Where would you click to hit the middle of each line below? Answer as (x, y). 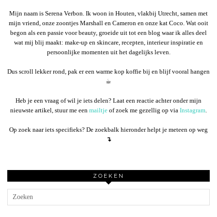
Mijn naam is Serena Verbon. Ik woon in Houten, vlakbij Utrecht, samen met (108, 13)
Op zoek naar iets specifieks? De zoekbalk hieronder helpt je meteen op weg (108, 129)
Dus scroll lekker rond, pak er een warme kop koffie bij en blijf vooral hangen (108, 71)
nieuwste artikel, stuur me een (50, 110)
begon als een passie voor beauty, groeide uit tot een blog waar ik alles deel (108, 32)
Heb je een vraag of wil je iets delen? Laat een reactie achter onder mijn (108, 100)
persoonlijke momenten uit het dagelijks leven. (108, 52)
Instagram (193, 110)
